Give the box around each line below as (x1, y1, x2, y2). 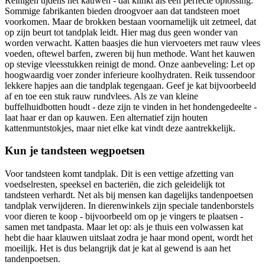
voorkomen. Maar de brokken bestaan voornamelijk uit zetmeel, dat (5, 16, 256, 27)
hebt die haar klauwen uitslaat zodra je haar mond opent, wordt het (5, 232, 253, 243)
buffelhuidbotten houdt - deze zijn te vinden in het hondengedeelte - (5, 101, 257, 112)
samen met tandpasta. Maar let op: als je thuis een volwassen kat (5, 222, 243, 232)
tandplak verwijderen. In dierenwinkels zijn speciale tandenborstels (5, 201, 254, 211)
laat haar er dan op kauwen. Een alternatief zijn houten (5, 112, 208, 122)
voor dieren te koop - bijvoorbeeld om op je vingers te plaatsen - (5, 211, 243, 222)
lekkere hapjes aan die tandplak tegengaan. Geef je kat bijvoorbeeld (5, 80, 256, 91)
